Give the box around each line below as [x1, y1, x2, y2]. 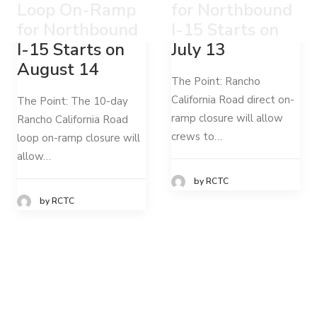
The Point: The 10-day [17, 93, 128, 108]
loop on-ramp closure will [17, 130, 140, 145]
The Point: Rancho [171, 74, 260, 88]
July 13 [171, 38, 225, 61]
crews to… [171, 129, 222, 144]
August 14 [17, 57, 98, 81]
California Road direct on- [171, 92, 294, 107]
